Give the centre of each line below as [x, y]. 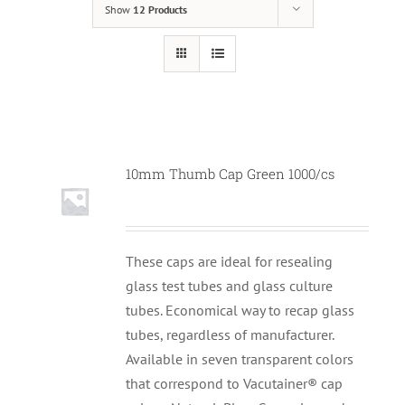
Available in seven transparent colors [240, 359]
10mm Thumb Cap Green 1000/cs [231, 174]
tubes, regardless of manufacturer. [230, 335]
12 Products [160, 10]
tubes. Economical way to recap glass [240, 311]
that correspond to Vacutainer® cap [235, 384]
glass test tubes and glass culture [230, 286]
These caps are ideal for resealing [230, 262]
